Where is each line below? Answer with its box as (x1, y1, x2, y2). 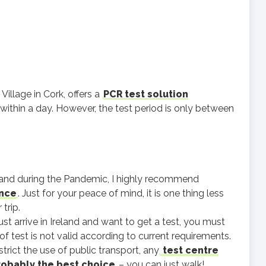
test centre (160, 245, 218, 256)
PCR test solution (103, 88, 188, 100)
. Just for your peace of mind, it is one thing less (18, 188, 224, 199)
